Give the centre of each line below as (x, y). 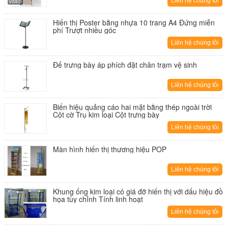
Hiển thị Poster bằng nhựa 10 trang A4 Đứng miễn (134, 22)
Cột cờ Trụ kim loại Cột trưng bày (106, 115)
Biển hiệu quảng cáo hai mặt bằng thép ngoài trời (132, 107)
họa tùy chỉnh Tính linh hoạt (98, 199)
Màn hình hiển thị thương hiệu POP (110, 149)
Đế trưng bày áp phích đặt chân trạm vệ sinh (125, 65)
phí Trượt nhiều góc (84, 30)
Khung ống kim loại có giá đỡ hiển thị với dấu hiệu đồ (138, 191)
